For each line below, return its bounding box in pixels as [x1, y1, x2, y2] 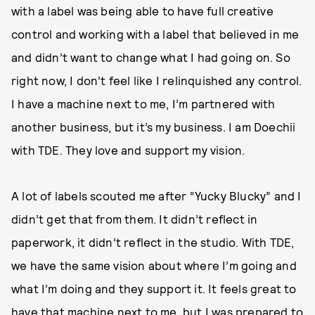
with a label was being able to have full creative [11, 4, 274, 18]
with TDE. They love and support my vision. [11, 143, 245, 157]
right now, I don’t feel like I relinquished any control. [11, 73, 302, 88]
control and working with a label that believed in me [11, 27, 300, 41]
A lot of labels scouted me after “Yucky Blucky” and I [11, 188, 302, 203]
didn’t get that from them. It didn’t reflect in [11, 212, 258, 226]
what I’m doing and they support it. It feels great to [11, 281, 297, 296]
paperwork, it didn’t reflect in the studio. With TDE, [11, 235, 295, 250]
